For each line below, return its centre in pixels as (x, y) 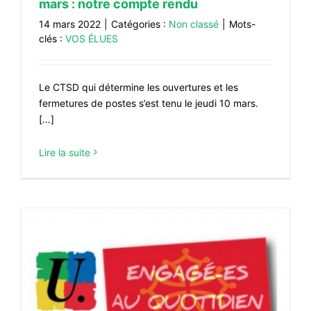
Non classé (194, 24)
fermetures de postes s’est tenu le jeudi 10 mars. (149, 103)
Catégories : (140, 24)
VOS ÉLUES (92, 38)
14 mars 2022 (70, 24)
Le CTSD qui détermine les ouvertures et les (138, 87)
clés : (52, 38)
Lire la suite (65, 152)
